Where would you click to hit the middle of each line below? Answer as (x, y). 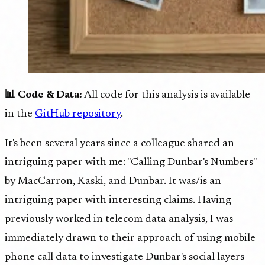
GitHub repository (78, 114)
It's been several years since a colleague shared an (119, 143)
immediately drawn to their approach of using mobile (130, 238)
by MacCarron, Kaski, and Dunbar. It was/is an (113, 181)
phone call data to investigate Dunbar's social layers (125, 257)
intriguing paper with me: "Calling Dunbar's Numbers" (130, 162)
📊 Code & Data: (43, 95)
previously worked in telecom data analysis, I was (119, 219)
